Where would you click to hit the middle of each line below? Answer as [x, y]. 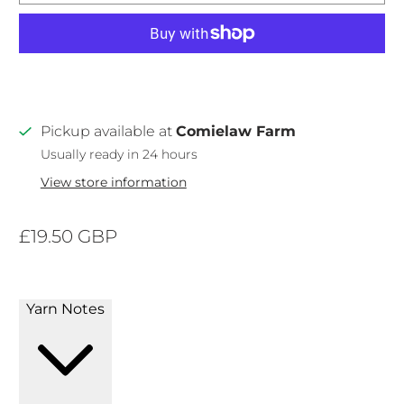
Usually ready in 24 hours [119, 154]
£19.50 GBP [69, 236]
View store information [113, 182]
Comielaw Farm [235, 131]
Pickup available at [108, 131]
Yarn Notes [66, 308]
